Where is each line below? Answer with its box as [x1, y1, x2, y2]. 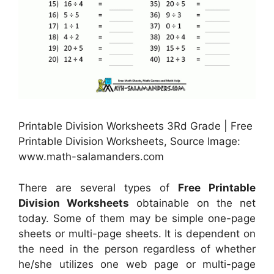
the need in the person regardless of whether [18, 242, 256, 255]
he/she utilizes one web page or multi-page [18, 257, 256, 270]
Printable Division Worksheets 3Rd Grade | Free [18, 120, 253, 133]
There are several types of [18, 181, 178, 194]
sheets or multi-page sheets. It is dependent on [18, 227, 256, 240]
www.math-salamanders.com [18, 150, 164, 163]
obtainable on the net [129, 196, 256, 209]
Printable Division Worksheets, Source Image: [18, 135, 240, 148]
